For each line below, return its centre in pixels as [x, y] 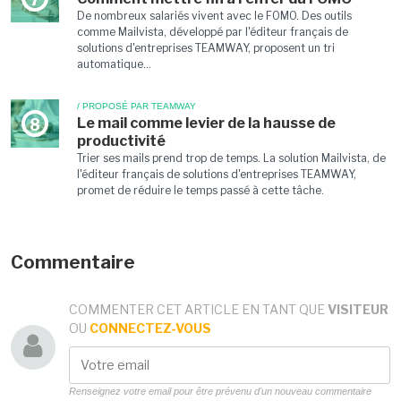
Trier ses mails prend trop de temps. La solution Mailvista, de [231, 158]
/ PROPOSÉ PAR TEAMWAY [136, 106]
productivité [121, 141]
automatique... [114, 64]
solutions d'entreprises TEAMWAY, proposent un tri [205, 48]
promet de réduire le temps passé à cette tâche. [200, 190]
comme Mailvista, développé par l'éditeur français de [212, 32]
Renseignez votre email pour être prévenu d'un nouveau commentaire [220, 391]
